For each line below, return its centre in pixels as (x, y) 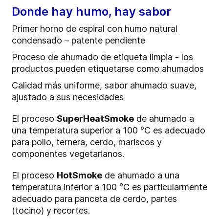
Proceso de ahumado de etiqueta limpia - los (102, 57)
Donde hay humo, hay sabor (91, 12)
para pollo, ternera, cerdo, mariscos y (87, 142)
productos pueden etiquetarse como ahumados (108, 69)
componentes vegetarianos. (68, 154)
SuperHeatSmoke (95, 119)
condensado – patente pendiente (78, 41)
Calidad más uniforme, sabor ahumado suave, (104, 86)
